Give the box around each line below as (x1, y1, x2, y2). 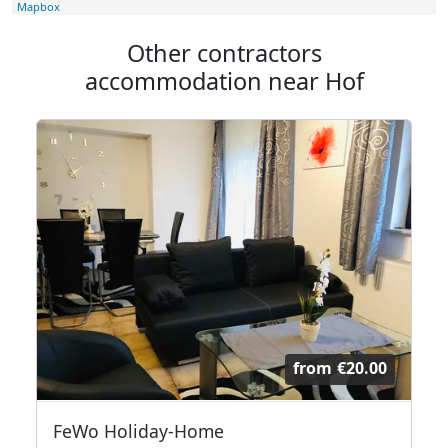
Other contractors (126, 37, 322, 70)
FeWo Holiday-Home (53, 418, 224, 443)
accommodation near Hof (84, 65, 364, 98)
